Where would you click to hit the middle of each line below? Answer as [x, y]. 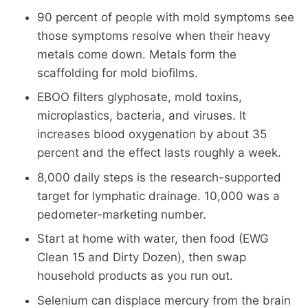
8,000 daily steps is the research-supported [159, 177]
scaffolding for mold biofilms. [117, 73]
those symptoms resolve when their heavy [153, 35]
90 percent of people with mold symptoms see [165, 17]
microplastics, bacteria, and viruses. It [141, 116]
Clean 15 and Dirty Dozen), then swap [141, 257]
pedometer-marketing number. [121, 214]
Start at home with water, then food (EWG [153, 239]
